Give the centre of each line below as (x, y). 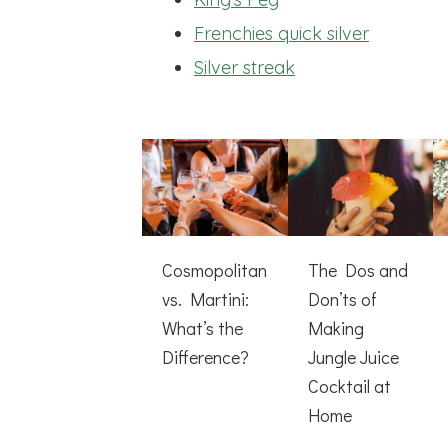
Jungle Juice (353, 356)
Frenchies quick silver (281, 33)
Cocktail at (349, 385)
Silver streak (244, 68)
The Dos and (357, 269)
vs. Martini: (205, 298)
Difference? (205, 356)
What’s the (202, 327)
